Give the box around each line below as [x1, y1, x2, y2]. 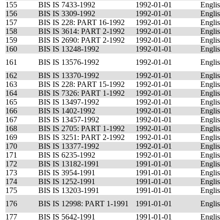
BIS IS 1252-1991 [38, 177, 95, 186]
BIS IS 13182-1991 [38, 160, 99, 168]
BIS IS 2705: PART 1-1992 [38, 124, 125, 133]
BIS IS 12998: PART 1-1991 [38, 199, 129, 208]
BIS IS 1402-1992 [38, 107, 95, 115]
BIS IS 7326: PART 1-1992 [38, 89, 125, 97]
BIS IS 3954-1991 [38, 168, 95, 177]
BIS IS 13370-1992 [38, 71, 99, 80]
